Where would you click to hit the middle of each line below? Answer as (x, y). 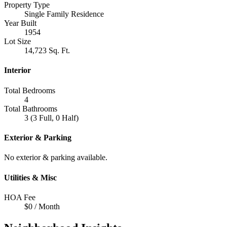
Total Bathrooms (31, 108)
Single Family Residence (64, 14)
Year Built (20, 23)
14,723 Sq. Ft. (47, 51)
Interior (17, 70)
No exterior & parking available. (56, 158)
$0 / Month (42, 206)
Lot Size (17, 42)
